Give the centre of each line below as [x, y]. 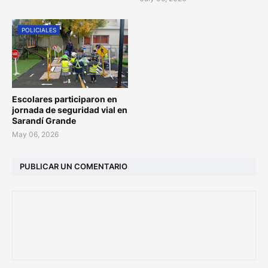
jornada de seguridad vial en [70, 109]
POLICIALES [39, 30]
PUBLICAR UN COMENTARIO [74, 167]
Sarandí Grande [44, 120]
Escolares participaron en [65, 99]
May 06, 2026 [35, 134]
